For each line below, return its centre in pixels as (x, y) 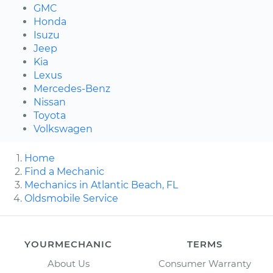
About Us (68, 263)
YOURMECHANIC (68, 244)
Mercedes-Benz (72, 88)
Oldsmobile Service (71, 198)
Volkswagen (63, 129)
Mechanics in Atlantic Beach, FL (101, 185)
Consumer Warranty (205, 263)
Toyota (50, 115)
